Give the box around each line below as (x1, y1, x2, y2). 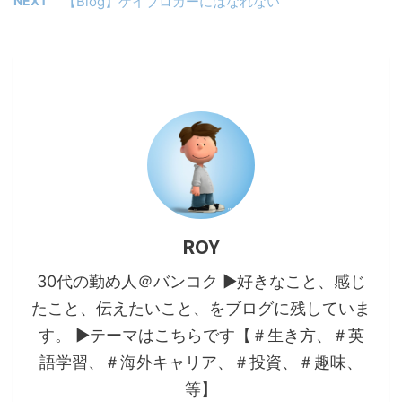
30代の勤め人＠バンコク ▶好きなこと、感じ (36, 272, 366, 291)
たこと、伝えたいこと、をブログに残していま (31, 299, 371, 318)
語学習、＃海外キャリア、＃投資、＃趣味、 (39, 353, 363, 371)
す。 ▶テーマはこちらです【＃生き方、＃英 (38, 326, 364, 345)
